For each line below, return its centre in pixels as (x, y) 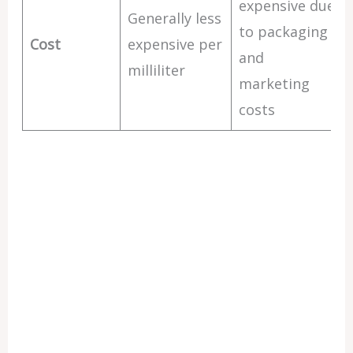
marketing (274, 84)
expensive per (175, 44)
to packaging (283, 32)
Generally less (174, 18)
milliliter (156, 70)
